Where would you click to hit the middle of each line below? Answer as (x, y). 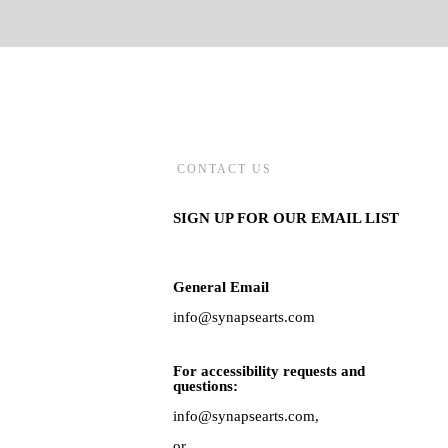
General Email (221, 287)
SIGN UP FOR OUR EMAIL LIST (286, 218)
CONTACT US (224, 169)
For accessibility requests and (269, 371)
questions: (205, 386)
